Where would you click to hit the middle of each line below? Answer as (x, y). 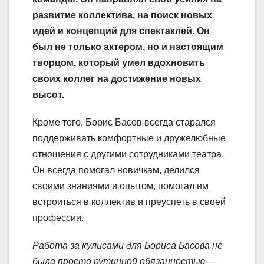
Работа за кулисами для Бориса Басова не (128, 246)
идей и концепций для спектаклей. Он (121, 31)
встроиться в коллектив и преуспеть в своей (129, 202)
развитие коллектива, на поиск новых (122, 15)
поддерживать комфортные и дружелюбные (129, 138)
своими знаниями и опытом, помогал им (121, 186)
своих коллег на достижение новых (117, 79)
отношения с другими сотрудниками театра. (128, 154)
